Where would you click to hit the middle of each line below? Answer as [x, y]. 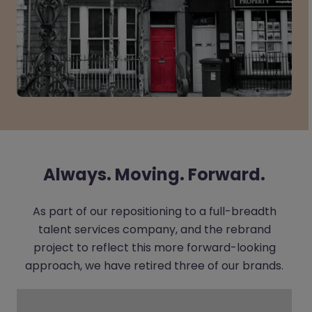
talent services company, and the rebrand [154, 229]
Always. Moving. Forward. [154, 174]
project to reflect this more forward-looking [154, 247]
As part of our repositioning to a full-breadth [154, 211]
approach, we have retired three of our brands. [154, 265]
